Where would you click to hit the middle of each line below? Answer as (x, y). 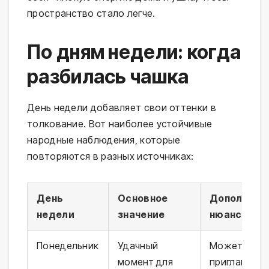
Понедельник (68, 246)
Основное (143, 198)
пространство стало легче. (91, 14)
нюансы (230, 215)
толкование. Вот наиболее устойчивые (120, 124)
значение (141, 215)
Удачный (138, 246)
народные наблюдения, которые (104, 140)
